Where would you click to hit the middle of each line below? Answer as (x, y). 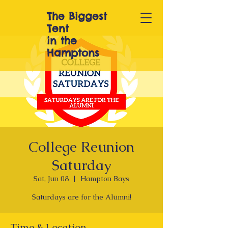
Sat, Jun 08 (51, 179)
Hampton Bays (105, 179)
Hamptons (73, 53)
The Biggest (77, 16)
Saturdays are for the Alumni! (81, 197)
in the (62, 40)
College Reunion (81, 147)
